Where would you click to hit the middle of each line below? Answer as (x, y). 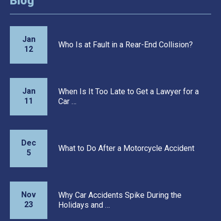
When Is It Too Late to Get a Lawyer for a (129, 91)
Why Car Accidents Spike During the (120, 195)
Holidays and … (84, 205)
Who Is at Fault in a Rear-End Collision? (126, 44)
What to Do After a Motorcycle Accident (126, 148)
